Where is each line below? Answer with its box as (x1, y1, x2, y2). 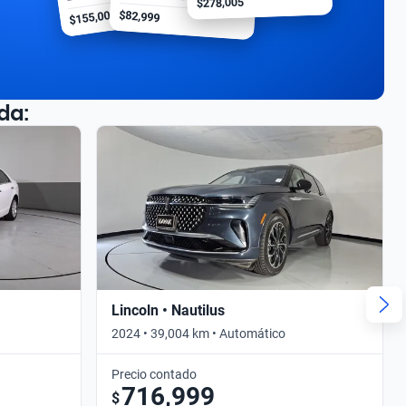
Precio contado (111, 366, 197, 382)
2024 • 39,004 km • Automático (111, 325, 285, 341)
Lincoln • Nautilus (111, 301, 225, 319)
